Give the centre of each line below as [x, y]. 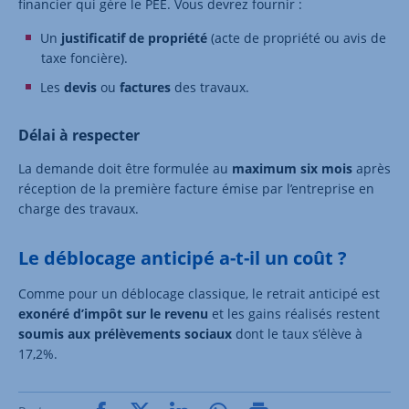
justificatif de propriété [134, 37]
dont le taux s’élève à [297, 333]
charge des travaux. [79, 208]
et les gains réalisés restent [294, 313]
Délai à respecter [79, 135]
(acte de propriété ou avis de [297, 37]
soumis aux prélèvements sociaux [125, 333]
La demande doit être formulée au [125, 168]
